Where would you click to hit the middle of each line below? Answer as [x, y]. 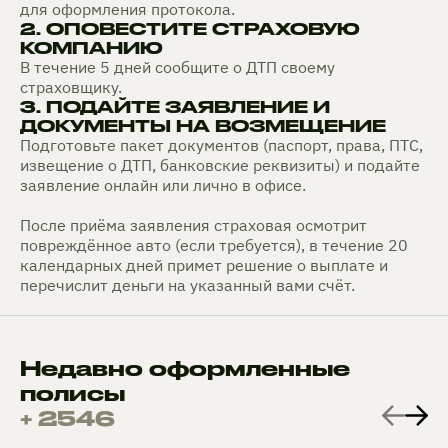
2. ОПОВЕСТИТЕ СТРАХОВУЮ [190, 28]
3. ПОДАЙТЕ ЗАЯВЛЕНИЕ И [175, 106]
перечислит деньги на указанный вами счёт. [187, 284]
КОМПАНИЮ [91, 47]
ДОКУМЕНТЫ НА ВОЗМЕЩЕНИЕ [203, 125]
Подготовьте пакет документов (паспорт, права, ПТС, [221, 144]
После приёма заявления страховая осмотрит [193, 224]
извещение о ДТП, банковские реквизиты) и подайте [220, 164]
